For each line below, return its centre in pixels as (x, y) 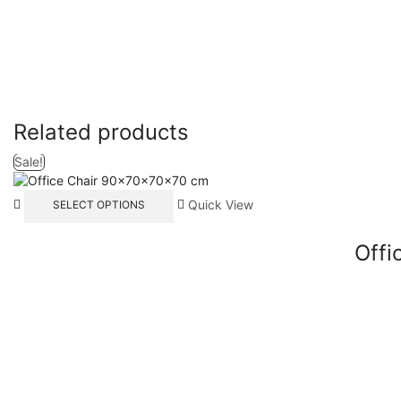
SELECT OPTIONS (98, 205)
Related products (101, 132)
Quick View (220, 204)
